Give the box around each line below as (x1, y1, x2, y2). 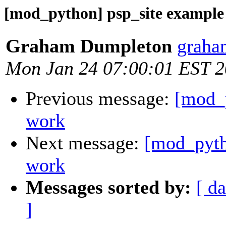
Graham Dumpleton (6, 35, 172, 57)
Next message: (26, 132, 144, 154)
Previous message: (26, 88, 175, 109)
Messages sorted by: (26, 177, 191, 198)
